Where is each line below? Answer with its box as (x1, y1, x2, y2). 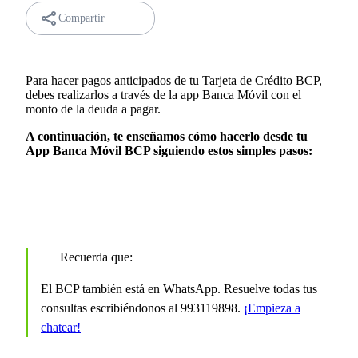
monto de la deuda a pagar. (26, 102, 164, 116)
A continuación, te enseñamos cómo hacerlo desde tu (26, 129, 308, 143)
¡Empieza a (244, 300, 300, 315)
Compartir (58, 12, 105, 24)
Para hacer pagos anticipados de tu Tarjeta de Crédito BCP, (26, 74, 322, 87)
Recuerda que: (60, 249, 133, 264)
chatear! (41, 320, 81, 334)
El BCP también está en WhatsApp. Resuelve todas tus (41, 281, 317, 296)
